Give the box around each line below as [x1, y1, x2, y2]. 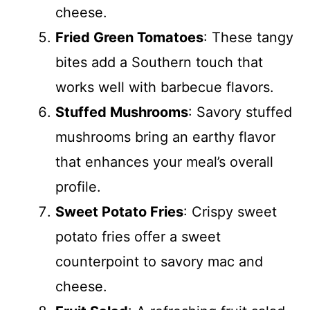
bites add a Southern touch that [55, 54, 263, 71]
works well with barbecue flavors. [55, 79, 274, 95]
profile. [55, 179, 101, 195]
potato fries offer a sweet [55, 228, 221, 245]
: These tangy [203, 29, 293, 46]
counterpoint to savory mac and [55, 253, 263, 270]
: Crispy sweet [183, 203, 277, 220]
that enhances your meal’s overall [55, 154, 273, 170]
